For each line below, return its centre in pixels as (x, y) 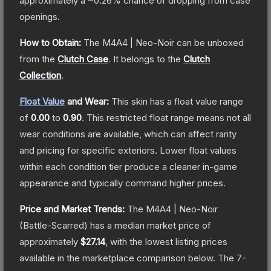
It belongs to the (148, 59)
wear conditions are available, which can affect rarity (128, 134)
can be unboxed (209, 42)
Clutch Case (83, 59)
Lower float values (198, 150)
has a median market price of (149, 225)
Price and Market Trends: (72, 209)
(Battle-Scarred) (54, 225)
